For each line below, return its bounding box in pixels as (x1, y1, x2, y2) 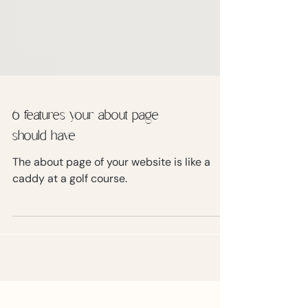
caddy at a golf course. (12, 206, 127, 220)
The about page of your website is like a (12, 189, 210, 203)
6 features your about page (12, 143, 159, 158)
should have (12, 164, 76, 179)
